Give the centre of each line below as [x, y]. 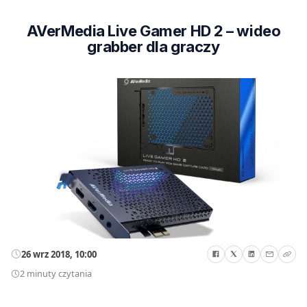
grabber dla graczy [153, 47]
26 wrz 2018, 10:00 [59, 254]
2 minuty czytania [56, 274]
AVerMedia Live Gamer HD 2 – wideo [153, 31]
